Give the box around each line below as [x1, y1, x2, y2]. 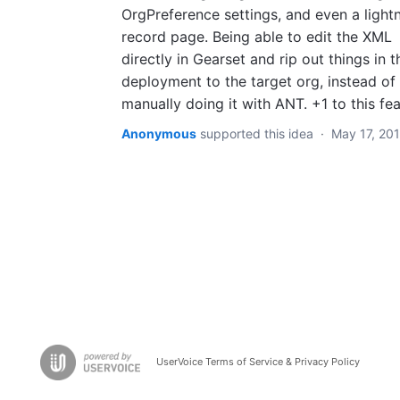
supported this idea [200, 126, 317, 141]
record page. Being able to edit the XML [121, 28, 392, 46]
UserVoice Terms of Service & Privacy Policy [156, 355, 360, 368]
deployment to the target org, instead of [121, 72, 396, 90]
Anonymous [121, 126, 196, 141]
